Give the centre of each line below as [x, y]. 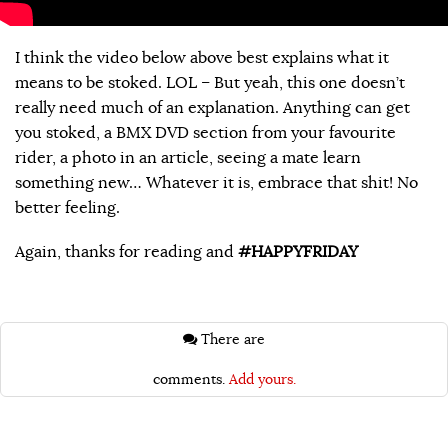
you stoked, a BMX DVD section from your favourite [205, 132]
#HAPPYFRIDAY [298, 251]
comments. [190, 379]
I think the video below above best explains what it [202, 57]
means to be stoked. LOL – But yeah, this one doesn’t [210, 82]
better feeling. [67, 207]
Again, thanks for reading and [126, 251]
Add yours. [262, 379]
